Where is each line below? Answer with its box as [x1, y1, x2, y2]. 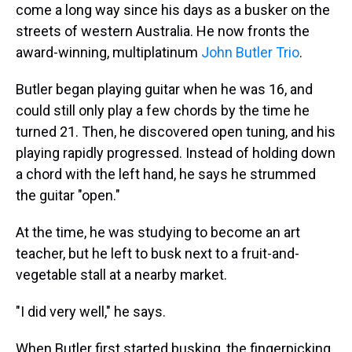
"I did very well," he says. [16, 303, 166, 320]
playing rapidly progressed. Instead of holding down [16, 145, 335, 161]
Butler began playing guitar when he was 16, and [16, 81, 313, 97]
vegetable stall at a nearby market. [16, 266, 227, 283]
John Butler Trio [201, 44, 299, 60]
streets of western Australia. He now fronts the [16, 23, 310, 39]
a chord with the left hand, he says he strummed [16, 166, 316, 182]
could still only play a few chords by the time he [16, 102, 310, 119]
